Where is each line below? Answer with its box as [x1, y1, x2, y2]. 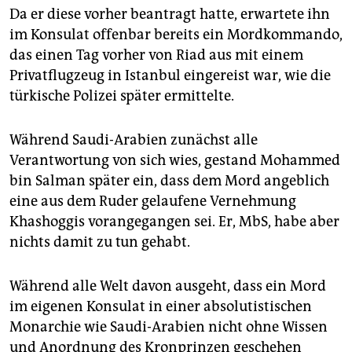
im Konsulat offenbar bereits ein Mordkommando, [9, 26, 343, 44]
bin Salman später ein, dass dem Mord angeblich [9, 172, 329, 190]
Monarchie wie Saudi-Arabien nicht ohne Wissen [9, 318, 328, 336]
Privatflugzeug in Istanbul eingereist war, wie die [9, 67, 331, 85]
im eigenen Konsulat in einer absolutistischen [9, 298, 312, 316]
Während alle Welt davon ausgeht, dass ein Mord [9, 277, 326, 295]
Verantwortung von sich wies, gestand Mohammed [9, 152, 340, 170]
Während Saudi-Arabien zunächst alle [9, 131, 258, 149]
